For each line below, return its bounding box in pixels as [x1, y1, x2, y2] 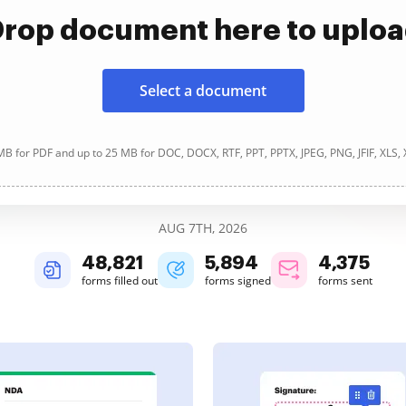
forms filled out [81, 273, 158, 288]
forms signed [204, 273, 271, 288]
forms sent [317, 273, 372, 288]
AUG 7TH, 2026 [159, 219, 247, 237]
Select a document [140, 81, 266, 101]
